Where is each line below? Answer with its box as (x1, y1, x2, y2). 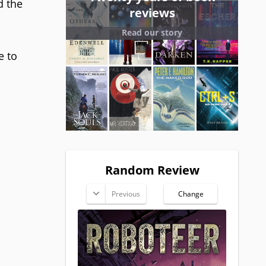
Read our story (122, 26, 182, 38)
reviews (129, 4, 175, 21)
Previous (112, 189, 140, 199)
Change (178, 189, 204, 199)
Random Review (104, 162, 199, 179)
